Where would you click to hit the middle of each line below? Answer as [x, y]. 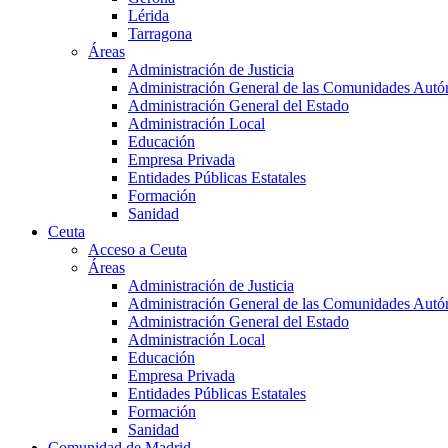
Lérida [148, 16]
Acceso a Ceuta [137, 250]
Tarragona [160, 34]
